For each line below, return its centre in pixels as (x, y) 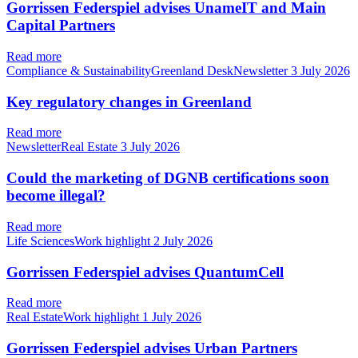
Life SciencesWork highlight (80, 241)
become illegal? (56, 196)
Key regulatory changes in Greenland (129, 101)
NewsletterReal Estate (64, 147)
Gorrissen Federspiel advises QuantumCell (145, 272)
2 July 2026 (183, 241)
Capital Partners (61, 26)
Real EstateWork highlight (74, 317)
